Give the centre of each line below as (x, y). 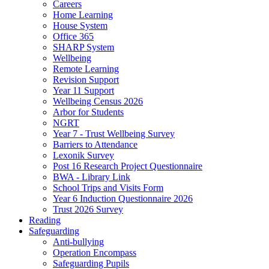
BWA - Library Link (92, 177)
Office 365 (73, 36)
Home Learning (83, 14)
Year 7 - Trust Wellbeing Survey (114, 133)
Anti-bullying (78, 241)
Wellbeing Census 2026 (98, 101)
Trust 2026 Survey (88, 209)
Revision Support (86, 79)
